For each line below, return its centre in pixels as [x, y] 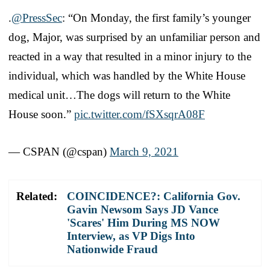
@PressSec [37, 17]
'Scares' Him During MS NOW [143, 222]
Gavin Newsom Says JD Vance [143, 209]
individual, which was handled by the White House [127, 75]
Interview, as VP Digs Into [131, 236]
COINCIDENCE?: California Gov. [154, 196]
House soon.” [41, 114]
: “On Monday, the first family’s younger [156, 17]
